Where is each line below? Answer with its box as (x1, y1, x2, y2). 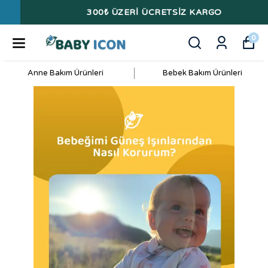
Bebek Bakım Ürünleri (162, 68, 242, 78)
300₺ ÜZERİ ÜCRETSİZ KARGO (66, 7, 202, 17)
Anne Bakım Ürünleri (28, 68, 104, 78)
